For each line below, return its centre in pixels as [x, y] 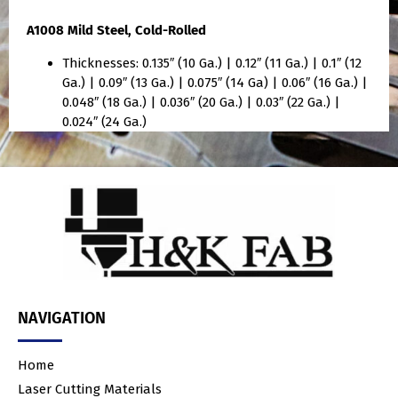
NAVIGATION [62, 318]
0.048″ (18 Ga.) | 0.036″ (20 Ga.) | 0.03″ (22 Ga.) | [201, 102]
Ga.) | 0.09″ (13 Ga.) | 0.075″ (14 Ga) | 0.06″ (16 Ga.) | [215, 82]
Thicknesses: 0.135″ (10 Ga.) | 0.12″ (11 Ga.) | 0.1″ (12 [212, 63]
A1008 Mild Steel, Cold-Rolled [116, 31]
